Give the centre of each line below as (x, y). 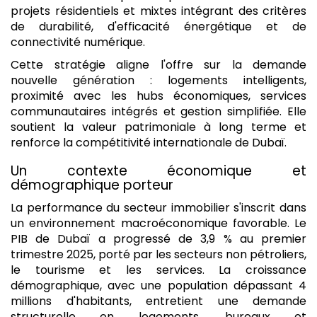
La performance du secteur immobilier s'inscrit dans (158, 208)
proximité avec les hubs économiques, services (158, 96)
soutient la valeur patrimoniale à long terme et (158, 127)
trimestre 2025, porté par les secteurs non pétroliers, (158, 255)
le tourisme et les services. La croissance (158, 270)
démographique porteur (92, 185)
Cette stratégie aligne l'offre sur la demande (158, 64)
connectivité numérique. (78, 42)
